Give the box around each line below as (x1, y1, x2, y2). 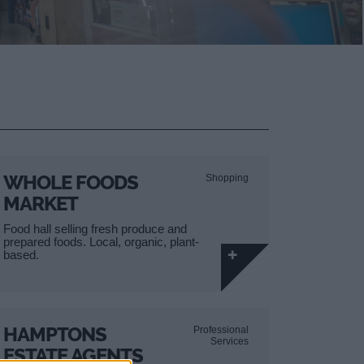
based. (3, 248, 39, 262)
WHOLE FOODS (3, 171, 138, 194)
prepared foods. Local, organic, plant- (3, 235, 199, 249)
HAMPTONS (3, 322, 106, 346)
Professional (193, 323, 249, 336)
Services (210, 335, 249, 347)
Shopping (206, 172, 249, 184)
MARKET (3, 192, 78, 215)
